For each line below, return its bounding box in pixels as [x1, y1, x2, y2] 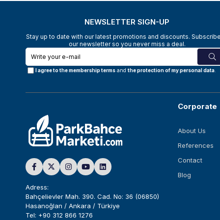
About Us [178, 126, 206, 135]
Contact [178, 156, 202, 164]
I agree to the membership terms [35, 67, 115, 74]
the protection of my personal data [128, 67, 215, 74]
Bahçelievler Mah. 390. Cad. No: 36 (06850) [26, 192, 159, 201]
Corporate [178, 101, 217, 111]
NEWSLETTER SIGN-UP [84, 17, 170, 27]
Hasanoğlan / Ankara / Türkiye [26, 202, 120, 210]
